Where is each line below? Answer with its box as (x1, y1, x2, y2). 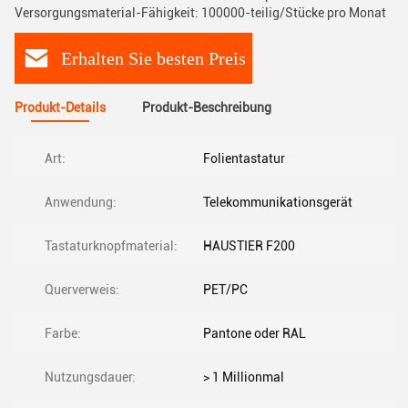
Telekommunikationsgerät (203, 195, 352, 209)
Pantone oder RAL (203, 326, 306, 341)
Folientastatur (203, 151, 285, 166)
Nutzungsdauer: (45, 370, 136, 384)
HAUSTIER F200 (203, 239, 295, 253)
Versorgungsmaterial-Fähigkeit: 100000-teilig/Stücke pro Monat (15, 5, 386, 20)
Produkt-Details (15, 100, 106, 115)
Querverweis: (45, 282, 119, 297)
